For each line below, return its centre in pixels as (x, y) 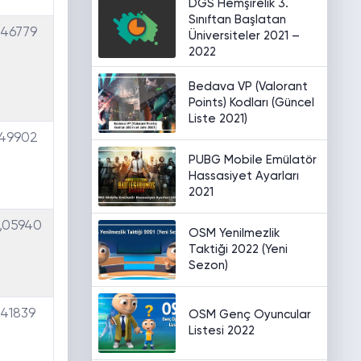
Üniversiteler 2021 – (244, 36)
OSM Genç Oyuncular (249, 315)
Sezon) (208, 266)
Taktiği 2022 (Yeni (238, 249)
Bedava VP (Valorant (248, 87)
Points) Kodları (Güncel (251, 103)
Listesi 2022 (221, 331)
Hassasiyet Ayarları (243, 176)
